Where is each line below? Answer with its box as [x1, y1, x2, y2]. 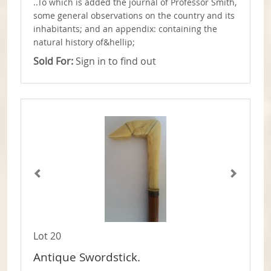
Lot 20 [33, 229, 61, 243]
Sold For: [33, 54, 73, 68]
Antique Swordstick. [33, 249, 140, 266]
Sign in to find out [73, 54, 156, 68]
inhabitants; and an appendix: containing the [33, 24, 217, 35]
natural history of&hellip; [33, 37, 135, 48]
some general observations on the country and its [33, 10, 235, 22]
